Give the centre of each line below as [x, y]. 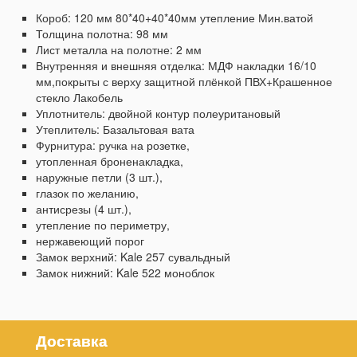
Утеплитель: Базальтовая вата [115, 129]
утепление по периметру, [103, 224]
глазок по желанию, [87, 192]
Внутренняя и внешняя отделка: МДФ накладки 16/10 [176, 65]
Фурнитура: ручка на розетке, [113, 145]
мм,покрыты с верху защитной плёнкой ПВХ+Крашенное [184, 81]
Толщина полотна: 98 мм [102, 33]
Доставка [71, 340]
